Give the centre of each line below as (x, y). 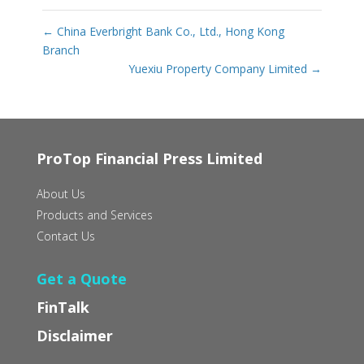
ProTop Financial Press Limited (149, 158)
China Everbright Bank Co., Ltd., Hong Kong (169, 31)
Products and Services (94, 214)
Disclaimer (74, 335)
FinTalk (63, 307)
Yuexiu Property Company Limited (220, 68)
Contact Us (65, 236)
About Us (61, 193)
